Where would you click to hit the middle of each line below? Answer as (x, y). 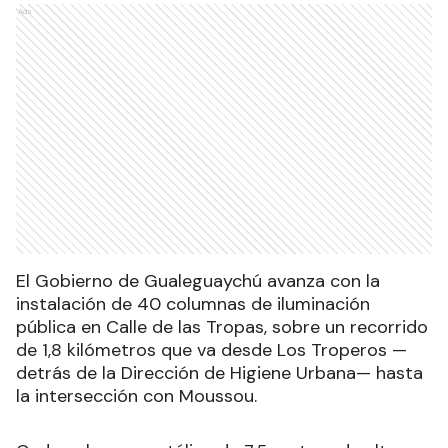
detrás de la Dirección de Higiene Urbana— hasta (219, 372)
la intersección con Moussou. (136, 395)
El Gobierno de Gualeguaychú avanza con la (198, 280)
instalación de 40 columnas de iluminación (193, 303)
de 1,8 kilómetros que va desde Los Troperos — (211, 349)
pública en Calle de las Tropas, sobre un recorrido (222, 326)
